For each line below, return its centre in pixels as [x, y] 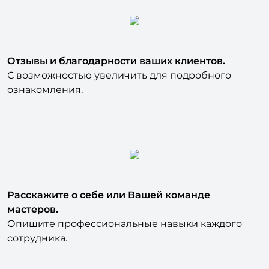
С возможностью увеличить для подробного [119, 56]
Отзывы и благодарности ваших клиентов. [116, 41]
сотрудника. [37, 219]
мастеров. [33, 190]
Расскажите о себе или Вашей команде [109, 175]
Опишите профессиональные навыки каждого [125, 204]
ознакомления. [45, 70]
